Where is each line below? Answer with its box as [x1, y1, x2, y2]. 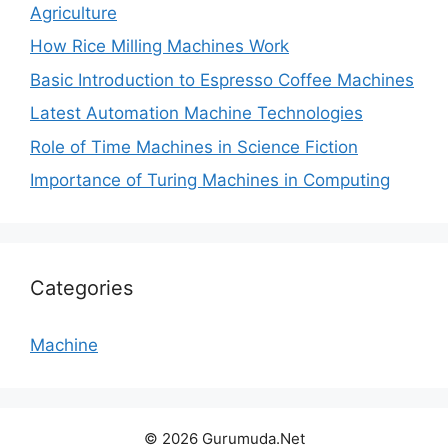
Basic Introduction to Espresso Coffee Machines [30, 69, 414, 90]
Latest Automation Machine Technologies [30, 103, 363, 124]
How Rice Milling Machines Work [30, 36, 289, 57]
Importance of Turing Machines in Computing [30, 170, 390, 191]
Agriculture [30, 2, 117, 23]
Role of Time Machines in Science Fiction [30, 136, 358, 157]
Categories [30, 276, 133, 301]
